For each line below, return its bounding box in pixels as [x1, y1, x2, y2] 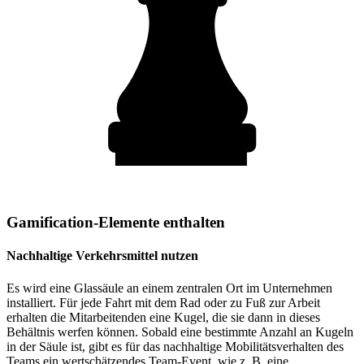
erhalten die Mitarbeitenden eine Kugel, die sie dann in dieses [6, 310, 320, 324]
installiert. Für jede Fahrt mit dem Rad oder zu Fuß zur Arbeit [6, 295, 320, 310]
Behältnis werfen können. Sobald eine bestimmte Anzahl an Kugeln [6, 324, 353, 339]
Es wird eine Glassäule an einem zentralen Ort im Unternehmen [6, 280, 332, 295]
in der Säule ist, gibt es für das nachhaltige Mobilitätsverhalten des [6, 339, 344, 353]
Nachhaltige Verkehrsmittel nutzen [6, 249, 198, 263]
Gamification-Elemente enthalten [6, 214, 225, 232]
